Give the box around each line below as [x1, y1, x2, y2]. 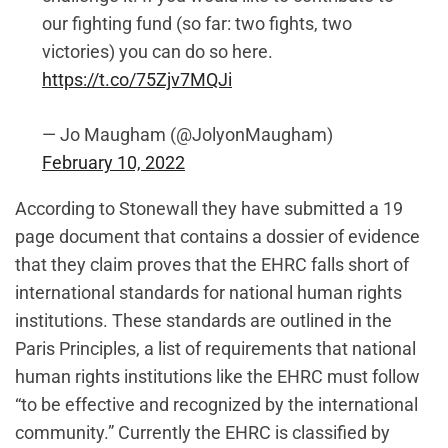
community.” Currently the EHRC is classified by [15, 422, 390, 444]
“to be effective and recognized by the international [15, 394, 418, 416]
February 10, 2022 [42, 152, 185, 174]
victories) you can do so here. [42, 41, 273, 63]
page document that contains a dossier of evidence [15, 226, 420, 248]
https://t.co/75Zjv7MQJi [42, 69, 232, 91]
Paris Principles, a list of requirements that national [15, 338, 416, 360]
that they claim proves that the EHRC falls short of [15, 254, 409, 276]
